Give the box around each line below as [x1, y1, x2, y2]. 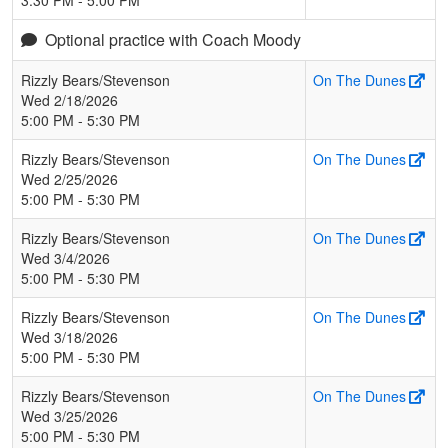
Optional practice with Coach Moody [45, 27, 301, 51]
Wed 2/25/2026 [21, 168, 118, 189]
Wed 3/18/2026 [21, 326, 118, 347]
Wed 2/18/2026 [21, 89, 118, 110]
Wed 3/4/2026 [21, 247, 110, 268]
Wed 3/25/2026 [21, 405, 118, 426]
